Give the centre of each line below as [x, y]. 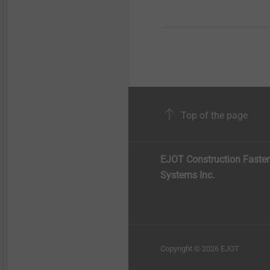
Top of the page [213, 115]
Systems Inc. [187, 175]
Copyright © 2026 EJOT [200, 249]
